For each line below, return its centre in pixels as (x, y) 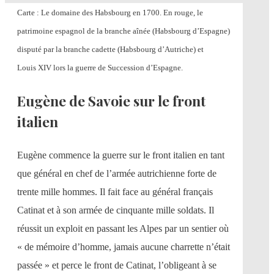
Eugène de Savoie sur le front (111, 100)
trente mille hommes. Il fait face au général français (115, 191)
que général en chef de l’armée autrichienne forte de (117, 173)
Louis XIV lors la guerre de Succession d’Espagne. (100, 67)
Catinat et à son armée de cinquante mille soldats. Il (116, 210)
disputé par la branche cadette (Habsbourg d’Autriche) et (110, 49)
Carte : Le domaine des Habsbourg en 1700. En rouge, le (110, 12)
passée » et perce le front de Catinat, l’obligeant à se (117, 265)
